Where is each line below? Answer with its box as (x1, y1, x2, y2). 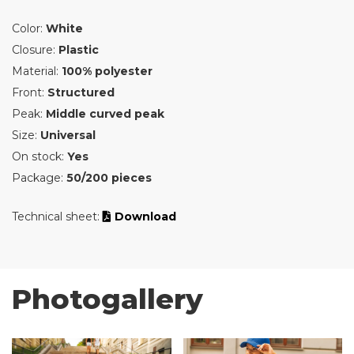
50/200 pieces (66, 171, 152, 185)
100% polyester (62, 64, 153, 78)
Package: (12, 171, 66, 185)
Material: (12, 64, 62, 78)
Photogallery (12, 282, 203, 316)
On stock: (12, 149, 67, 164)
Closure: (12, 43, 58, 57)
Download (111, 209, 176, 224)
